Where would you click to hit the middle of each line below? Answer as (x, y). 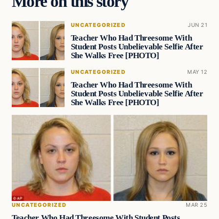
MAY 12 (197, 72)
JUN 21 (197, 25)
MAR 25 (197, 205)
